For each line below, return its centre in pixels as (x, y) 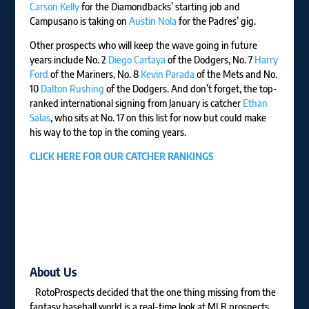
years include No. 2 (69, 60)
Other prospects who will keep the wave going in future (143, 45)
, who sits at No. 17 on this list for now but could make (158, 118)
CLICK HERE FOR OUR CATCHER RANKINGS (121, 156)
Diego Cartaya (137, 60)
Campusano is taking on (79, 21)
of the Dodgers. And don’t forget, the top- (190, 89)
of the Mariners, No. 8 (94, 74)
